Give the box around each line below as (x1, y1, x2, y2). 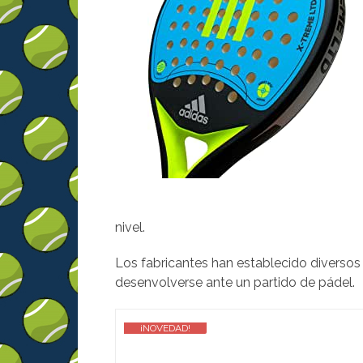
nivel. (115, 220, 145, 235)
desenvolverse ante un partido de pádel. (115, 275, 355, 290)
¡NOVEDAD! (140, 322, 190, 334)
